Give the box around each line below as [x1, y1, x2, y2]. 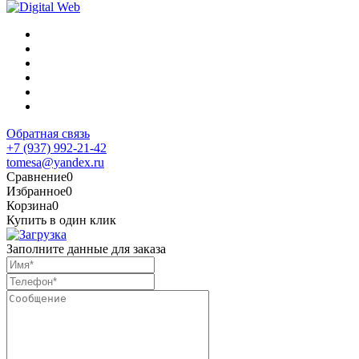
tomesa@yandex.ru [6, 155, 104, 169]
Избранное [6, 184, 66, 198]
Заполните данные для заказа [6, 241, 166, 256]
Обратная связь [6, 126, 90, 140]
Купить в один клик [6, 212, 116, 227]
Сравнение [6, 169, 67, 184]
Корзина [6, 198, 52, 212]
